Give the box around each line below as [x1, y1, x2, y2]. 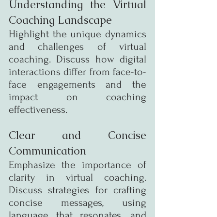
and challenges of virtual [9, 40, 146, 52]
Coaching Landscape [9, 13, 112, 27]
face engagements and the [9, 78, 146, 90]
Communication [9, 143, 86, 158]
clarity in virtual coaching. [9, 171, 146, 183]
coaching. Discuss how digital [9, 53, 146, 65]
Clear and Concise [9, 128, 146, 142]
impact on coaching [9, 91, 146, 103]
